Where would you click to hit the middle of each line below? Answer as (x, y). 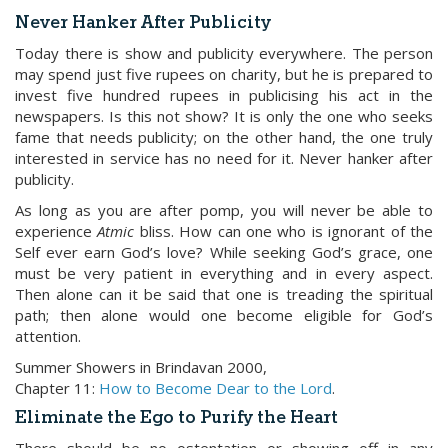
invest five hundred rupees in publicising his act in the (224, 95)
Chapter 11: (57, 388)
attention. (48, 336)
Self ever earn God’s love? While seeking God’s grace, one (224, 252)
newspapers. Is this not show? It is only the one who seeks (224, 116)
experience (56, 231)
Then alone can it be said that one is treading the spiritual (224, 294)
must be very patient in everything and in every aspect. (224, 273)
